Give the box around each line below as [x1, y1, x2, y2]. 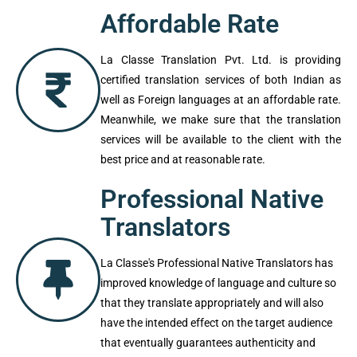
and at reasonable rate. [100, 206, 229, 221]
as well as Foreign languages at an [100, 126, 341, 141]
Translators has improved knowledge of [100, 320, 323, 335]
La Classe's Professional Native [100, 300, 277, 316]
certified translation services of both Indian [100, 106, 341, 121]
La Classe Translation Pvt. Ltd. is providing [100, 86, 341, 101]
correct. [100, 18, 142, 33]
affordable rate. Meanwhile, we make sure [100, 146, 341, 161]
